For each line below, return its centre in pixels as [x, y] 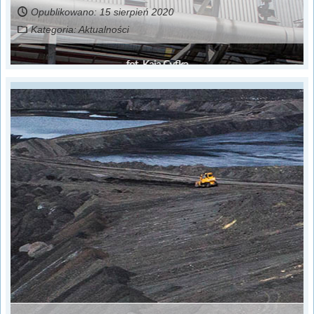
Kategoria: [55, 30]
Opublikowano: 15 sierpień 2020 [102, 12]
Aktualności [104, 30]
